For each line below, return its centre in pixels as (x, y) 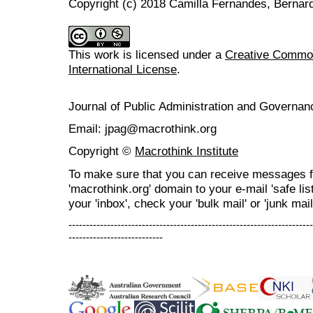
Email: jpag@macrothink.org (143, 129)
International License (123, 69)
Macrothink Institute (187, 151)
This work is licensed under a (147, 54)
